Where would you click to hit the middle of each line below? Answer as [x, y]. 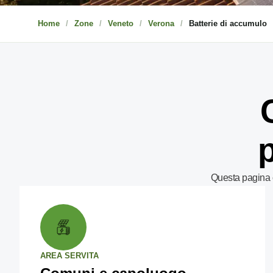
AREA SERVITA [69, 256]
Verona [161, 23]
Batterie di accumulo [228, 23]
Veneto [121, 23]
